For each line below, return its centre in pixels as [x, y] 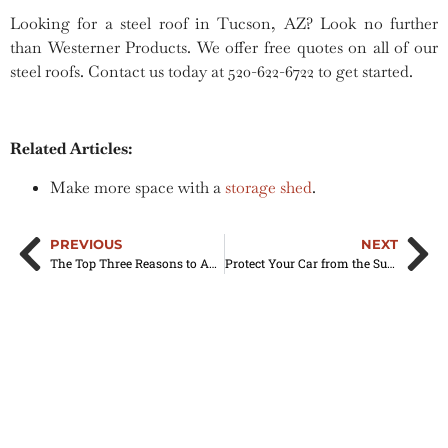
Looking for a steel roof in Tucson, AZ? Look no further [224, 24]
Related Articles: [71, 149]
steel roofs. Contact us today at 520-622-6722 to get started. [213, 72]
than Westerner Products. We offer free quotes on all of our [224, 48]
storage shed [268, 187]
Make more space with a [137, 187]
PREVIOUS [86, 245]
